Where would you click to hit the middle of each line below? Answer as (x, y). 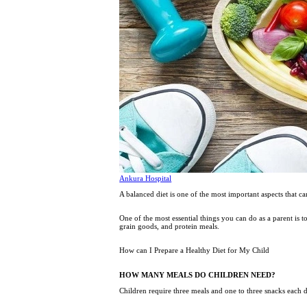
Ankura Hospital (146, 178)
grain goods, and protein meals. (171, 226)
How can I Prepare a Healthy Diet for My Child (195, 250)
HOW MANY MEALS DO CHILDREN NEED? (198, 274)
